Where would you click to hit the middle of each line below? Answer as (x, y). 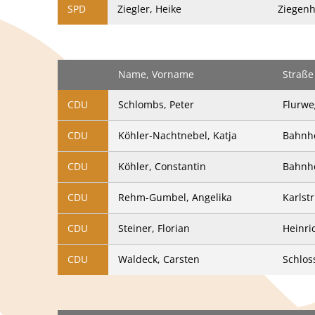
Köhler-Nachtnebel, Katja (178, 135)
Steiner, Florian (154, 228)
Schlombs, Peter (156, 104)
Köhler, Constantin (162, 166)
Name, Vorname (156, 74)
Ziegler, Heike (149, 9)
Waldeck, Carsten (159, 259)
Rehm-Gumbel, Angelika (175, 197)
